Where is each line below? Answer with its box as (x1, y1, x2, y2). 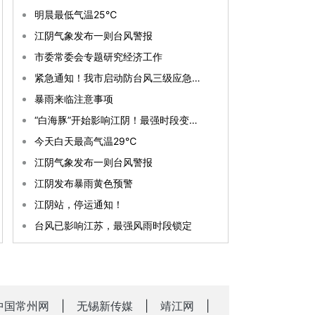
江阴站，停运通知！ (34, 198, 123, 210)
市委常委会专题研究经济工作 (34, 51, 162, 63)
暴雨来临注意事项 (34, 93, 113, 105)
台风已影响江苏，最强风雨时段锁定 (34, 219, 192, 231)
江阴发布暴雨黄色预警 (34, 177, 133, 189)
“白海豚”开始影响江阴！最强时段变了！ (189, 114, 198, 126)
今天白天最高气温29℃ (34, 135, 136, 147)
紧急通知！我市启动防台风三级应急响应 (192, 72, 200, 84)
